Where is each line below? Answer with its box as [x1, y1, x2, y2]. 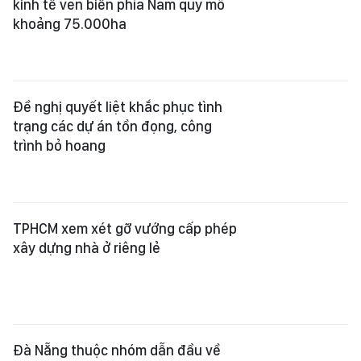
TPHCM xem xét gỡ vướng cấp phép [13, 220, 237, 237]
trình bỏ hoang [13, 137, 106, 154]
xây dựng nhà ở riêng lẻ [13, 239, 160, 256]
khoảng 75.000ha [13, 15, 127, 32]
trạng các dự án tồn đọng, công [13, 118, 212, 135]
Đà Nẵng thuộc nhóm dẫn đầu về [13, 342, 221, 359]
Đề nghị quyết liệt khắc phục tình [13, 98, 222, 115]
